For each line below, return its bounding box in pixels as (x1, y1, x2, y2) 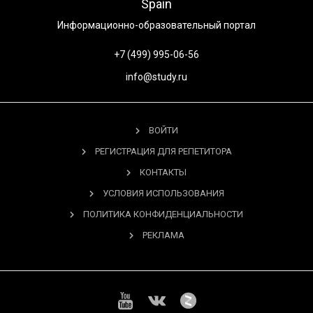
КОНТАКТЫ (140, 167, 187, 177)
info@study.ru (126, 71, 187, 82)
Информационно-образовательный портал (57, 20, 256, 31)
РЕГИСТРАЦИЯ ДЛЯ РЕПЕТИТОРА (94, 146, 232, 156)
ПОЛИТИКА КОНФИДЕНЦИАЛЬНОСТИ (83, 209, 243, 219)
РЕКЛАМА (142, 230, 184, 240)
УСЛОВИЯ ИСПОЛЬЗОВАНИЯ (102, 188, 224, 198)
